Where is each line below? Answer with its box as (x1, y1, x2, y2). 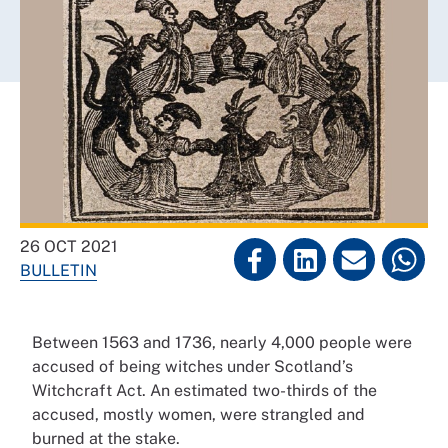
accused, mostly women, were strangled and (32, 405, 365, 424)
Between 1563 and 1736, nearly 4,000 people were (32, 333, 412, 352)
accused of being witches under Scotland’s (32, 357, 353, 376)
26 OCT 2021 (20, 237, 118, 256)
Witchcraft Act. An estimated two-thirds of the (32, 381, 377, 400)
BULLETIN (20, 261, 97, 280)
